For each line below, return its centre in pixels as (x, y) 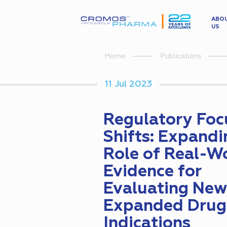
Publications (181, 56)
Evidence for (153, 172)
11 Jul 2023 (128, 84)
